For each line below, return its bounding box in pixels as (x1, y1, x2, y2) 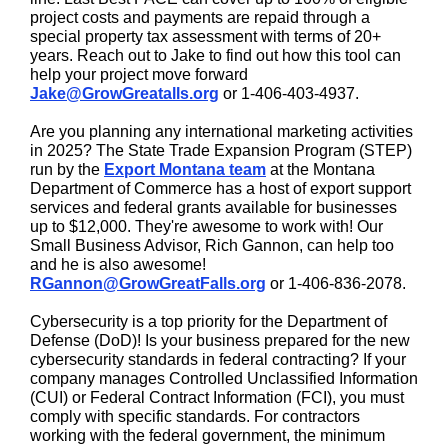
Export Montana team (104, 161, 266, 178)
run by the (30, 161, 104, 178)
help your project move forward (30, 66, 248, 83)
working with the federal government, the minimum (30, 427, 385, 444)
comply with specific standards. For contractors (30, 408, 360, 425)
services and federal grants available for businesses (30, 199, 397, 216)
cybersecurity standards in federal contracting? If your (30, 351, 406, 368)
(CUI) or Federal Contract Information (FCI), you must (30, 389, 404, 406)
